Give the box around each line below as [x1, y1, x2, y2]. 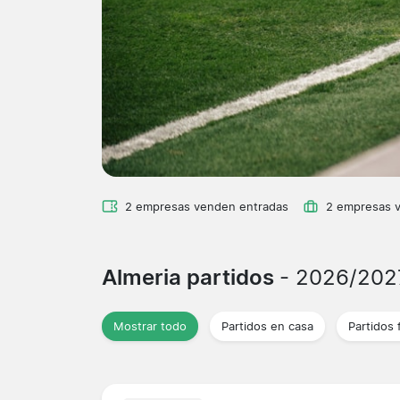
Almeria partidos [102, 263, 279, 290]
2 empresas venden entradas [125, 199, 288, 213]
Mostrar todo [113, 319, 187, 333]
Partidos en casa [221, 319, 313, 333]
